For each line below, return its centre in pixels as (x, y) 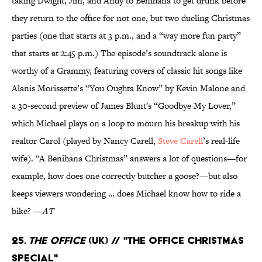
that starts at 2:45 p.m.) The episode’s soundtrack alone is (119, 53)
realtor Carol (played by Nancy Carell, (85, 141)
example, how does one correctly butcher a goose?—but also (125, 176)
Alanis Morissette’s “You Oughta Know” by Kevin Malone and (128, 88)
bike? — (27, 211)
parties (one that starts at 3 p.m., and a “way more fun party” (126, 36)
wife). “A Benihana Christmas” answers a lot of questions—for (129, 158)
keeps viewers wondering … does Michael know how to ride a (126, 194)
